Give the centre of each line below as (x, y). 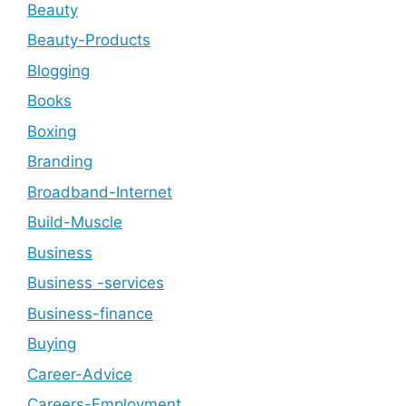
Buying (52, 344)
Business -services (96, 283)
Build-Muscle (75, 222)
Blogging (58, 70)
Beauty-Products (89, 40)
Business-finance (90, 313)
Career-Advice (80, 374)
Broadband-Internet (100, 192)
